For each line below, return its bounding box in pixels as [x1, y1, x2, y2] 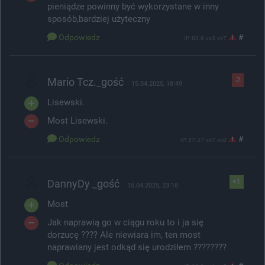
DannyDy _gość [47, 177, 119, 190]
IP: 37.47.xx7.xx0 [180, 136, 227, 143]
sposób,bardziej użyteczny [47, 13, 150, 24]
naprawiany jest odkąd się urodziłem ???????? [47, 241, 227, 253]
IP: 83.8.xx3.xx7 [184, 34, 227, 41]
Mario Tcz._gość [47, 75, 124, 88]
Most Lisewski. [47, 115, 108, 126]
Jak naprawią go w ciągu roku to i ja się [47, 216, 203, 228]
